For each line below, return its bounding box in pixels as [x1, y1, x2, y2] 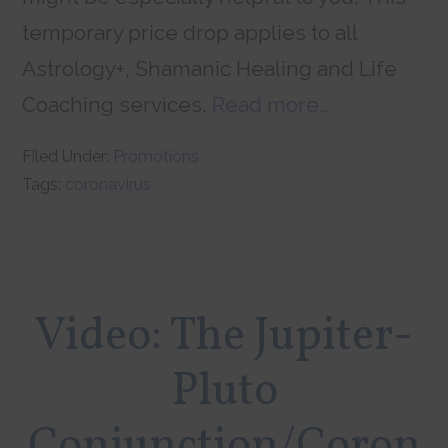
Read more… [212, 92, 330, 118]
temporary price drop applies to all [22, 20, 358, 46]
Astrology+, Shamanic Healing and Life [22, 56, 398, 82]
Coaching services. [22, 92, 213, 118]
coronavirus [65, 175, 152, 195]
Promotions [113, 147, 200, 167]
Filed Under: [22, 147, 114, 167]
